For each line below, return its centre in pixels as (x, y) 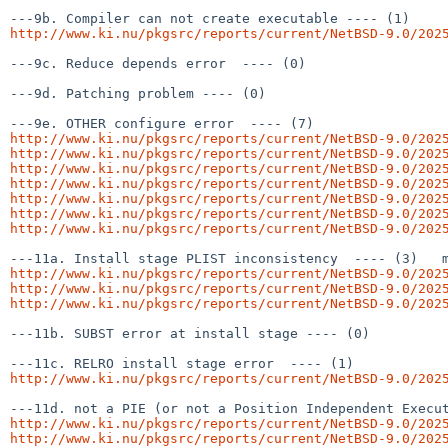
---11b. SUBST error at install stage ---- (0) (190, 333)
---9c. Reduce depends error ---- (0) (158, 63)
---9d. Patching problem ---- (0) (138, 93)
